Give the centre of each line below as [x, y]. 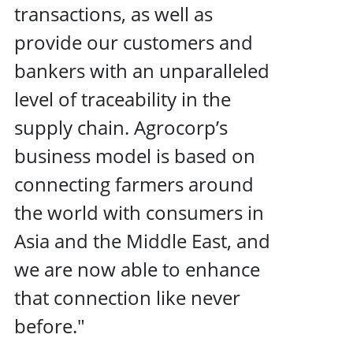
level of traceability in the [123, 98]
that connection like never [127, 297]
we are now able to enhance [137, 269]
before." [50, 325]
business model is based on [135, 155]
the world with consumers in [139, 212]
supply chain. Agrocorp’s [121, 127]
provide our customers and [134, 42]
